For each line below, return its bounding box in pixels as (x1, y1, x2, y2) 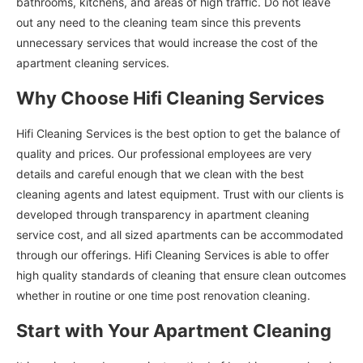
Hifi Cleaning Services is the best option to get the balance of (16, 126, 340, 140)
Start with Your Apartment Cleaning (16, 319, 331, 341)
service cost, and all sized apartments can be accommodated (16, 227, 344, 241)
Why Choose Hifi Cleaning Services (16, 87, 324, 109)
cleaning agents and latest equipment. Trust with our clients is (16, 186, 344, 201)
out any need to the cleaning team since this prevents (16, 15, 301, 29)
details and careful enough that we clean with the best (16, 166, 304, 181)
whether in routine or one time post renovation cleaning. (16, 288, 310, 302)
